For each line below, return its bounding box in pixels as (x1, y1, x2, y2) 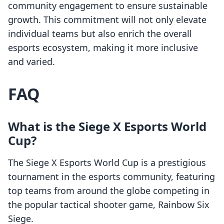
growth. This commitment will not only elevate (8, 13, 206, 26)
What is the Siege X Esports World (8, 118, 206, 135)
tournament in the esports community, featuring (8, 170, 215, 183)
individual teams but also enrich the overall (8, 27, 192, 40)
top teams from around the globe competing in (8, 184, 209, 197)
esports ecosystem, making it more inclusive (8, 41, 198, 54)
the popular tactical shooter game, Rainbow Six (8, 198, 209, 211)
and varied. (8, 55, 55, 68)
